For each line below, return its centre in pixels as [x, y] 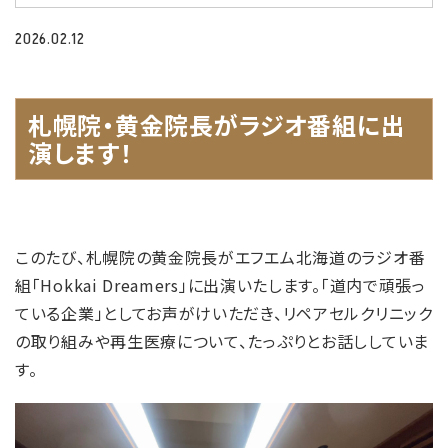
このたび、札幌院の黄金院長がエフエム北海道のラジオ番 [220, 257]
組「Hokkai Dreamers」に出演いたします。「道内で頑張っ [220, 285]
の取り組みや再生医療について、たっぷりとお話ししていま [222, 341]
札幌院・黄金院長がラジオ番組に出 [217, 124]
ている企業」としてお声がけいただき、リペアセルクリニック [224, 313]
